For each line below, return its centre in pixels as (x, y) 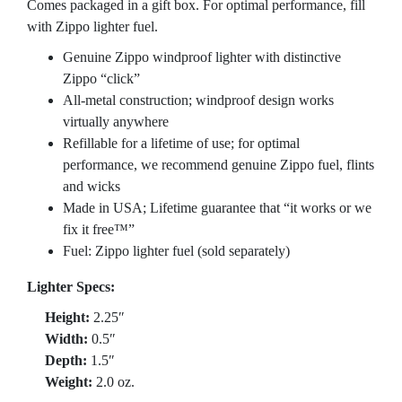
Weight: (60, 381)
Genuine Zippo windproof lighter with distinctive (202, 57)
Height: (58, 317)
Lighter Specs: (71, 286)
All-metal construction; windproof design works (198, 100)
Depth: (57, 360)
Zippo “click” (101, 78)
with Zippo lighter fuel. (92, 26)
